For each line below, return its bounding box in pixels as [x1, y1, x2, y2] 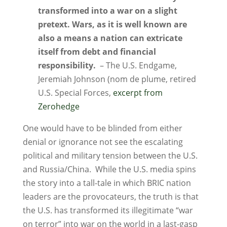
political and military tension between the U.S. [22, 150, 198, 161]
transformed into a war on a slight [37, 5, 177, 16]
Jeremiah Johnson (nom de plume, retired [37, 73, 196, 85]
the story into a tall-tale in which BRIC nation [22, 177, 191, 188]
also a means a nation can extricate [37, 32, 182, 44]
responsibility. [37, 60, 96, 71]
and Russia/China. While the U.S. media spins [22, 164, 196, 175]
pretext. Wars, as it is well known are [37, 19, 187, 30]
